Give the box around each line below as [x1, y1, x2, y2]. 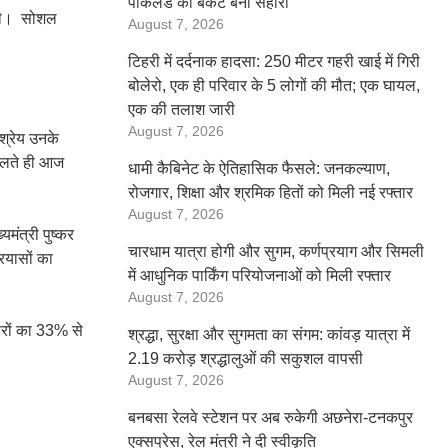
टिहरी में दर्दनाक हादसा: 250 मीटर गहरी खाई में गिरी [128, 53, 420, 70]
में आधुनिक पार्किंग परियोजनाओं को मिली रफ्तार [128, 267, 391, 284]
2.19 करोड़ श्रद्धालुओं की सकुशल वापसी [128, 350, 363, 367]
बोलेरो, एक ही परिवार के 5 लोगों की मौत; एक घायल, [128, 77, 420, 94]
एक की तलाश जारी [128, 101, 235, 118]
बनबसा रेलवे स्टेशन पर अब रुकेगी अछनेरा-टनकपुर [128, 409, 413, 426]
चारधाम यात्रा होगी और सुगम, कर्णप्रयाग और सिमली [128, 243, 424, 260]
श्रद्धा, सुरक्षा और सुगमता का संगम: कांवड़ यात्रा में [128, 326, 410, 343]
